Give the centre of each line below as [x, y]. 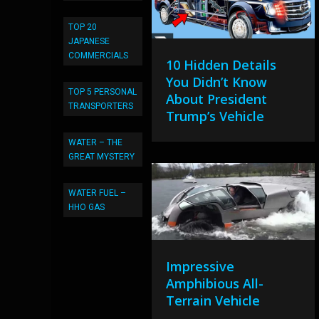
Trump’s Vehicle [215, 116]
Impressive [200, 267]
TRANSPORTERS [101, 106]
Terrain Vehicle [213, 301]
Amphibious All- [215, 284]
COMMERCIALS [98, 56]
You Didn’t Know [217, 82]
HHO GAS [87, 207]
